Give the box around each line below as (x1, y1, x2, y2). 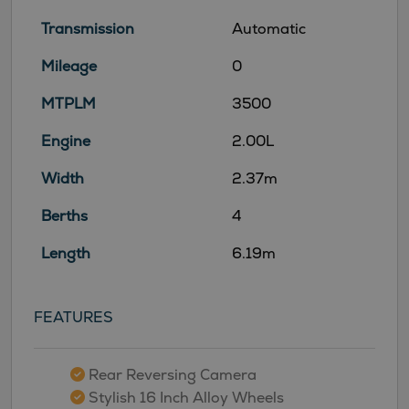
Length (41, 243, 90, 263)
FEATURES (34, 307, 113, 327)
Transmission (41, 18, 134, 38)
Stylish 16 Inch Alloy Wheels (85, 387, 284, 407)
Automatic (232, 18, 306, 38)
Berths (41, 205, 88, 225)
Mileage (41, 56, 97, 76)
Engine (41, 131, 90, 151)
